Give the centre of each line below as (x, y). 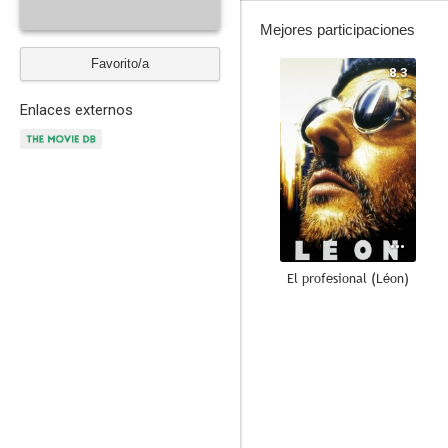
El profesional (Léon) (348, 278)
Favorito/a (120, 63)
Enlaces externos (76, 110)
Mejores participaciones (337, 29)
